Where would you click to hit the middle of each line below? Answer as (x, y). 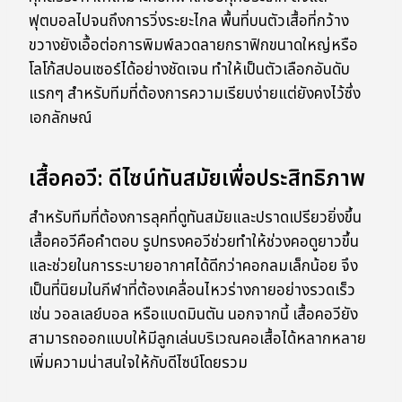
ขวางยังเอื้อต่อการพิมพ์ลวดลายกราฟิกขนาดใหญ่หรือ (193, 46)
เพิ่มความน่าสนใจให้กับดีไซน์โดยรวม (138, 364)
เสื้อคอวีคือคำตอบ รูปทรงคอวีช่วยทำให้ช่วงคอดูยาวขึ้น (194, 243)
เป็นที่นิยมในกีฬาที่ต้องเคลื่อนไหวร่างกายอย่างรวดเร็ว (192, 291)
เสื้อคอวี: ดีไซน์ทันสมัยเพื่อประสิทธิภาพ (197, 180)
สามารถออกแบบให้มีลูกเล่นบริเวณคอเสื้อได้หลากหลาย (197, 340)
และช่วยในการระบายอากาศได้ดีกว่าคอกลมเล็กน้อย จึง (193, 267)
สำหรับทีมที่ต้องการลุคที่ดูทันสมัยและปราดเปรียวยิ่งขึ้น (195, 218)
